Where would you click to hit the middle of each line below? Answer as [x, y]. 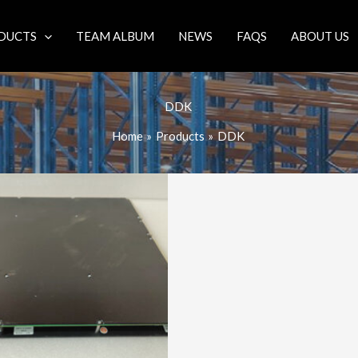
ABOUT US [320, 36]
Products [180, 135]
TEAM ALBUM [115, 36]
